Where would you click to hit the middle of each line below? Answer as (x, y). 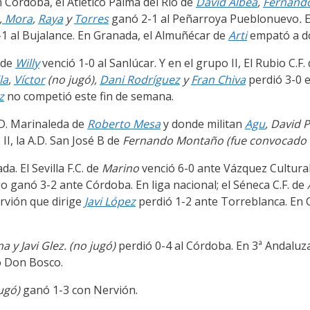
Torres (91, 19)
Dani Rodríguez (140, 80)
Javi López (110, 202)
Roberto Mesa (124, 124)
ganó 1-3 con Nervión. (79, 290)
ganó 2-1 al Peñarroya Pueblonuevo (204, 19)
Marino (122, 168)
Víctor (29, 80)
